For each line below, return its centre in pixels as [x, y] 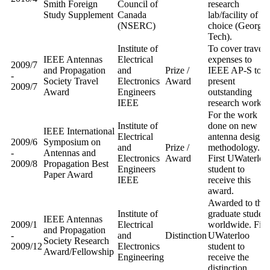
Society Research [76, 240]
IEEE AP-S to [235, 70]
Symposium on [72, 142]
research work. [236, 102]
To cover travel [237, 48]
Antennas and [70, 152]
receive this [229, 180]
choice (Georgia [238, 25]
